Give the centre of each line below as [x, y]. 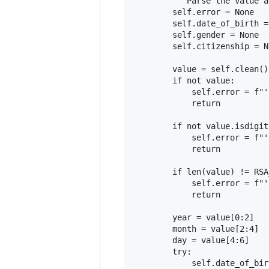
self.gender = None [196, 35]
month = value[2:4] [196, 228]
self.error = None [194, 12]
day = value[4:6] [192, 240]
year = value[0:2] [194, 217]
